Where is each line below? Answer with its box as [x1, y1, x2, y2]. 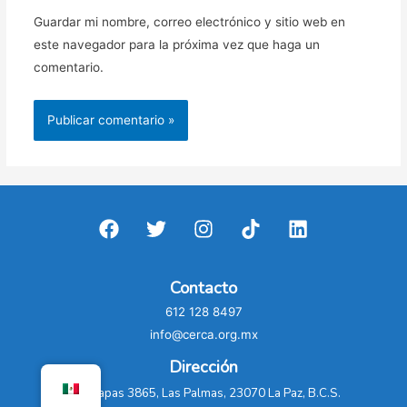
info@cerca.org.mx [149, 326, 258, 342]
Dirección [169, 355, 238, 378]
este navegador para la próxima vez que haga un [33, 36, 320, 52]
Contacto [170, 276, 237, 299]
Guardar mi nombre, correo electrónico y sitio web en [33, 14, 345, 29]
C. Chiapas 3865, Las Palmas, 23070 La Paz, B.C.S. [66, 384, 341, 402]
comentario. [33, 59, 104, 74]
